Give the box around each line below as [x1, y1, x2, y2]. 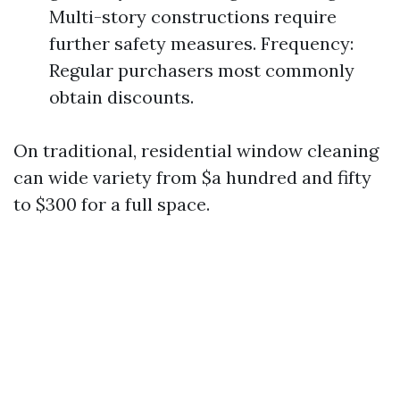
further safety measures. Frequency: [49, 32, 354, 54]
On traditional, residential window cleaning [13, 139, 379, 162]
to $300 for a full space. [13, 193, 210, 215]
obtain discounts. [49, 86, 194, 108]
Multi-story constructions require [49, 5, 337, 28]
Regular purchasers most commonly [49, 59, 354, 81]
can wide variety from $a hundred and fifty [13, 166, 371, 188]
